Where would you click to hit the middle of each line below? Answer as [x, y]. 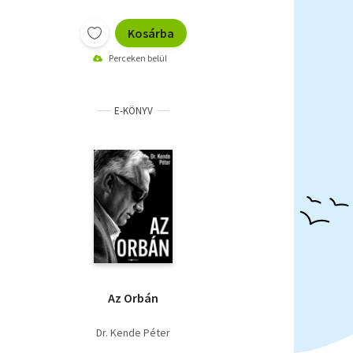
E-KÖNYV [133, 110]
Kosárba [150, 33]
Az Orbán [133, 297]
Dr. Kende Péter [133, 332]
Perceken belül [138, 58]
